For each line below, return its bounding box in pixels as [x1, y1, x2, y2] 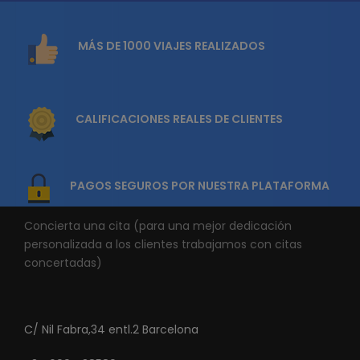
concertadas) [24, 255, 102, 272]
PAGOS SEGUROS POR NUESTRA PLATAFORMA [70, 178, 329, 194]
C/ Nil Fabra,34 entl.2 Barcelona [24, 321, 198, 338]
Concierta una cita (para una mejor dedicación [24, 218, 292, 235]
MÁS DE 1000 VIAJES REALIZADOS [78, 38, 265, 55]
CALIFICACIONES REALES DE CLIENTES [76, 111, 283, 128]
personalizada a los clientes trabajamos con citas [24, 236, 302, 253]
